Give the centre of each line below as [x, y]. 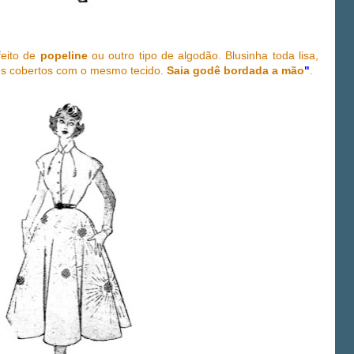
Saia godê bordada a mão [235, 71]
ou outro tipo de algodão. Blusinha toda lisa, [203, 56]
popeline [64, 56]
